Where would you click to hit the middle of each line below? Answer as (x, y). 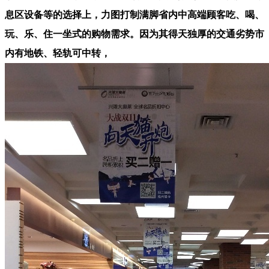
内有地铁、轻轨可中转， (58, 53)
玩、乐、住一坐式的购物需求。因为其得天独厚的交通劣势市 (134, 34)
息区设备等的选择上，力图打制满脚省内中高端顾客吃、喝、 (134, 14)
